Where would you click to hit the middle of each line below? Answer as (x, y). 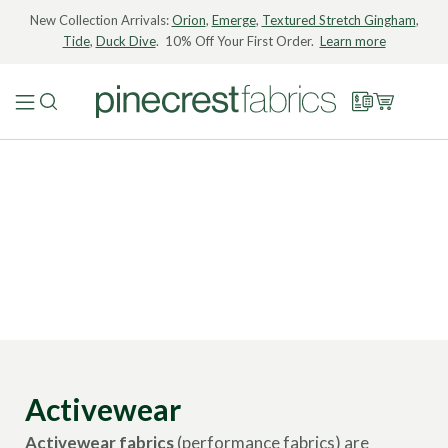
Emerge (233, 20)
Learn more (352, 41)
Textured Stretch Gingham (338, 20)
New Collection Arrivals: (100, 20)
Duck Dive (125, 41)
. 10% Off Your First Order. (237, 41)
